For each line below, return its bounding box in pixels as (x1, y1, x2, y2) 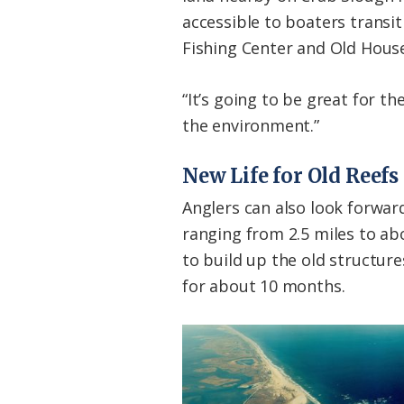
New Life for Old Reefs (182, 163, 399, 189)
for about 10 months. (182, 275, 345, 298)
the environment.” (182, 115, 319, 137)
